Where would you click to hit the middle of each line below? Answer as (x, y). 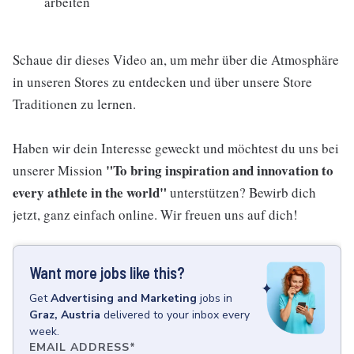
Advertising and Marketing (124, 298)
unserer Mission (59, 170)
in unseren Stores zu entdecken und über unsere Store (162, 82)
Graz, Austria (65, 315)
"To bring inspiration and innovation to (220, 170)
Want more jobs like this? (107, 273)
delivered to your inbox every (177, 315)
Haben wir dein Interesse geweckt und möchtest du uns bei (176, 148)
